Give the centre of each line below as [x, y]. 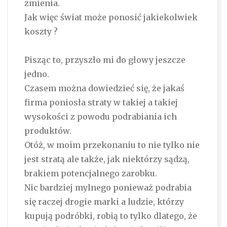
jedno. [36, 74]
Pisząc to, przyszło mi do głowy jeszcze [105, 60]
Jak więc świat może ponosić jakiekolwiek [111, 17]
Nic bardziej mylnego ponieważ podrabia [108, 188]
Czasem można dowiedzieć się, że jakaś [104, 88]
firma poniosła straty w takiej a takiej [101, 103]
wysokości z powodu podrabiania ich [100, 117]
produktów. [48, 131]
